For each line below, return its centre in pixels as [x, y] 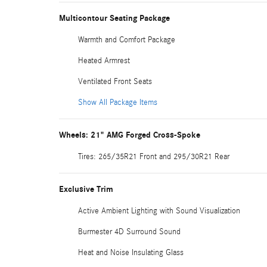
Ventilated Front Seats [115, 81]
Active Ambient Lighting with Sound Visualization [159, 211]
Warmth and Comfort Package [127, 40]
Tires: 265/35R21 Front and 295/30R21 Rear [154, 156]
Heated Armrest [104, 60]
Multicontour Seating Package [114, 18]
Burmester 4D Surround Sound [129, 232]
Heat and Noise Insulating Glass [131, 252]
